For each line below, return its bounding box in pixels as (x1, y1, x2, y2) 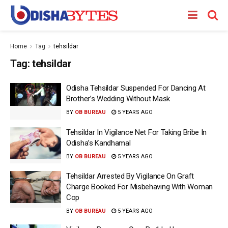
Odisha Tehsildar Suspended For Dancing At (66, 83, 206, 93)
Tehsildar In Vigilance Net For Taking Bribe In (66, 127, 207, 137)
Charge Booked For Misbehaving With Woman (66, 182, 213, 191)
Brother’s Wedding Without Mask (66, 94, 170, 103)
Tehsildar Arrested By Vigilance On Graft (66, 172, 194, 181)
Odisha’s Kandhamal (66, 138, 131, 148)
